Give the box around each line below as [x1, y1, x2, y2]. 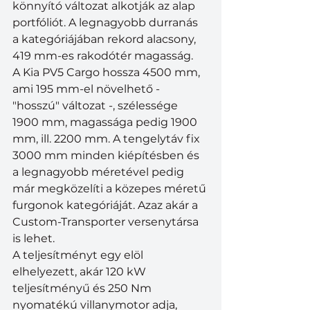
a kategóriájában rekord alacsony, [12, 32, 199, 46]
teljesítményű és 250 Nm [12, 281, 154, 295]
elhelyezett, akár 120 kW [12, 264, 149, 278]
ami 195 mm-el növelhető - [12, 82, 163, 95]
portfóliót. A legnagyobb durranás [12, 15, 201, 29]
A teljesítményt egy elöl [12, 248, 146, 262]
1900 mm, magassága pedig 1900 [12, 115, 200, 129]
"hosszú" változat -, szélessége [12, 98, 181, 112]
